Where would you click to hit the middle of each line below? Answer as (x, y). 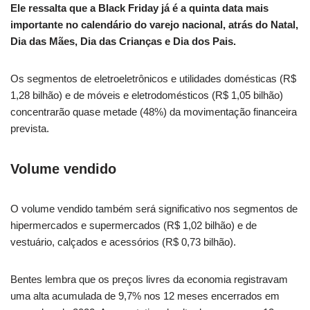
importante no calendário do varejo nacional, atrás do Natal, (154, 25)
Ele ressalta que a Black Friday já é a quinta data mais (139, 8)
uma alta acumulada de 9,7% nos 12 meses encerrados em (145, 296)
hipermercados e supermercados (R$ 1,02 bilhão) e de (134, 225)
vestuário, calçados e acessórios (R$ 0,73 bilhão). (123, 242)
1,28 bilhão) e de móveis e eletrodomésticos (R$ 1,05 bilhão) (147, 95)
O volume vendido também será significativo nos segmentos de (154, 209)
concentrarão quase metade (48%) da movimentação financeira (154, 112)
